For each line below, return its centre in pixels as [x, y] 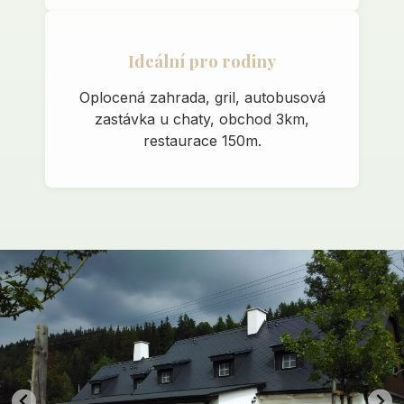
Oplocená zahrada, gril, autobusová [202, 98]
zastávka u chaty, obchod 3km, [202, 119]
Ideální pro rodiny [202, 61]
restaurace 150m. [202, 141]
